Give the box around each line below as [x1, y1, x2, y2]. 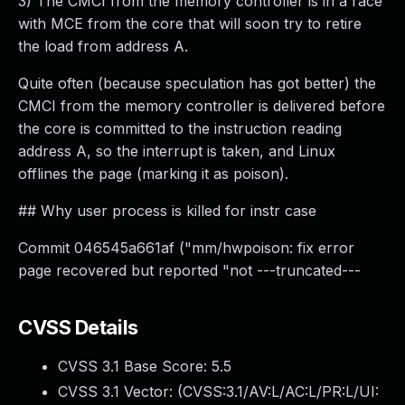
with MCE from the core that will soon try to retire [18, 14, 362, 33]
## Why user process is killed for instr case [18, 202, 316, 220]
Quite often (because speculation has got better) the [18, 74, 376, 92]
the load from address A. [18, 37, 188, 55]
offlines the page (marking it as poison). [18, 165, 288, 183]
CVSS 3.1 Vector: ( [58, 382, 183, 400]
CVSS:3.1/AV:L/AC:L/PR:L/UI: [183, 382, 379, 400]
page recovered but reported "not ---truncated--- [18, 261, 361, 279]
